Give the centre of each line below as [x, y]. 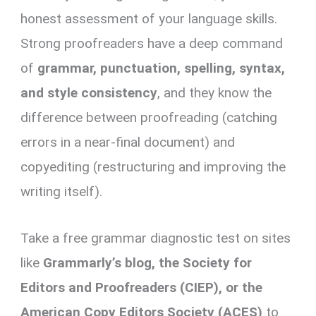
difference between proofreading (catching [149, 118]
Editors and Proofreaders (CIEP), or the [142, 287]
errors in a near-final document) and [128, 142]
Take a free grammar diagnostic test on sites [156, 238]
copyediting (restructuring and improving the [153, 167]
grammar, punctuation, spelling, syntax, [162, 68]
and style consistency [89, 93]
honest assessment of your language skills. [149, 19]
